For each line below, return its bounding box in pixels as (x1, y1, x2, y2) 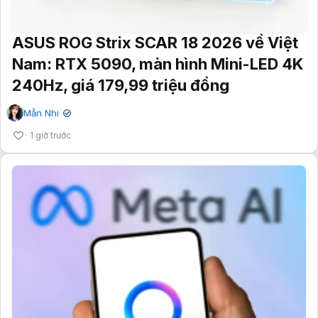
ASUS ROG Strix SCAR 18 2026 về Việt (12, 33, 298, 52)
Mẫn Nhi (23, 106, 59, 119)
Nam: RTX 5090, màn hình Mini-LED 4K (12, 54, 303, 73)
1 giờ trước (30, 129, 71, 141)
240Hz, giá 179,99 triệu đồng (12, 75, 229, 94)
